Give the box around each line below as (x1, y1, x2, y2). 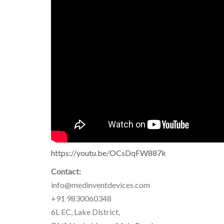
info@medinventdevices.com (51, 180, 150, 190)
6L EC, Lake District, (51, 207, 120, 217)
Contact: (51, 166, 81, 176)
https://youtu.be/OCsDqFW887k (51, 148, 166, 158)
